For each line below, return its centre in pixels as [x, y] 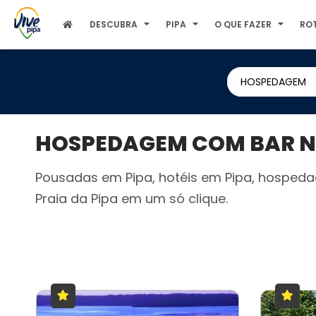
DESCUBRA [114, 24]
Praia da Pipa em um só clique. [131, 199]
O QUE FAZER [243, 24]
